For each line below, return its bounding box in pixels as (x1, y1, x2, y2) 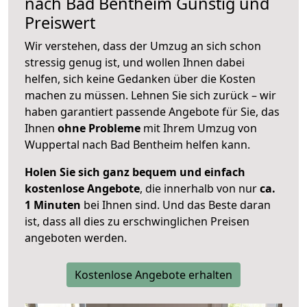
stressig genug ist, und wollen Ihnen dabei (25, 55, 245, 71)
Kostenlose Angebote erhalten (75, 267, 232, 283)
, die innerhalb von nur (140, 181, 260, 197)
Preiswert (25, 12, 95, 34)
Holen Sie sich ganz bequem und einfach (25, 164, 245, 180)
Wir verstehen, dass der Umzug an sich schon (25, 38, 261, 54)
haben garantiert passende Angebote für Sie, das (25, 104, 280, 120)
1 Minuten (25, 197, 81, 213)
